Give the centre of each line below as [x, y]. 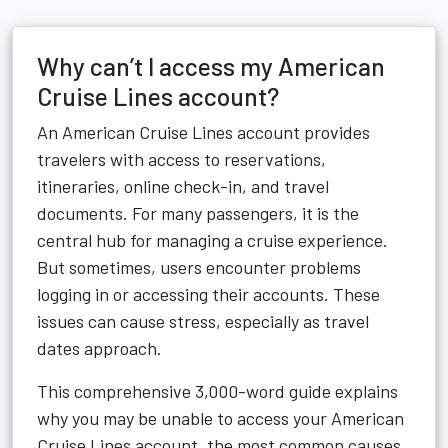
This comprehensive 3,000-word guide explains [217, 391]
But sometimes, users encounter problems [199, 267]
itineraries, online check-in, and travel [183, 186]
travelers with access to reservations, [181, 159]
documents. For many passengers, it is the [198, 213]
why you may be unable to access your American [220, 418]
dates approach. [99, 348]
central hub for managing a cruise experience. [212, 240]
